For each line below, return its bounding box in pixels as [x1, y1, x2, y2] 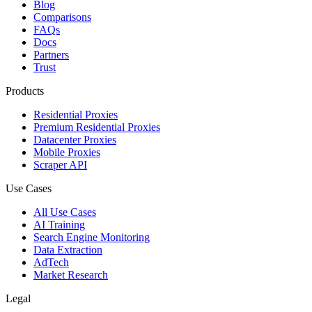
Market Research [33, 269, 108, 281]
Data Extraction [33, 244, 102, 256]
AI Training [33, 219, 85, 231]
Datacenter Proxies [33, 134, 116, 146]
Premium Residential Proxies [33, 121, 160, 134]
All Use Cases [33, 206, 96, 219]
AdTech [33, 256, 69, 269]
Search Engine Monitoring [33, 231, 150, 244]
